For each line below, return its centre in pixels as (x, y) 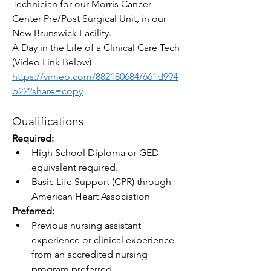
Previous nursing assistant (86, 225)
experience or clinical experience (103, 240)
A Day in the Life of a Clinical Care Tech (96, 47)
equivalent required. (75, 167)
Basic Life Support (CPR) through (101, 182)
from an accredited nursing (90, 254)
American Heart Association (91, 196)
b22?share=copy (47, 91)
